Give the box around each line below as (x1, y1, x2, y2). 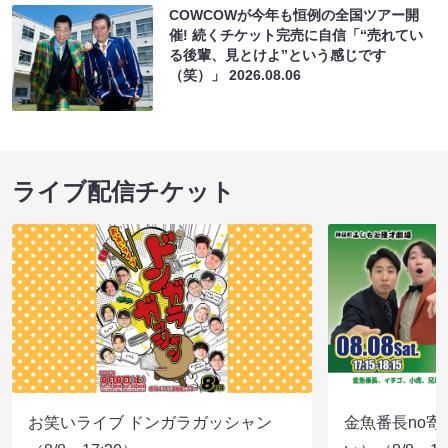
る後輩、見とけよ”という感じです (169, 46, 387, 63)
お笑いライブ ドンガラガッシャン (28, 413, 272, 431)
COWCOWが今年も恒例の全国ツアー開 (169, 6, 420, 23)
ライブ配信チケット (12, 177, 235, 205)
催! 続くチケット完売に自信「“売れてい (169, 26, 424, 43)
